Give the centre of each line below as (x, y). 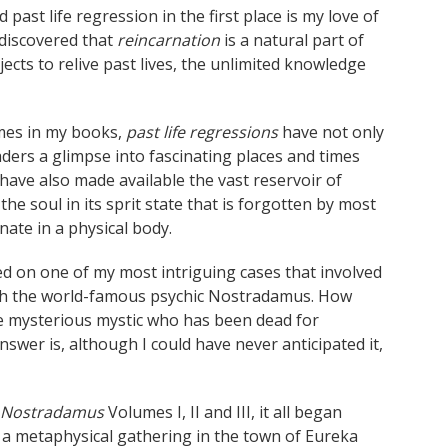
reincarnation (168, 40)
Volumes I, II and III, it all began (223, 412)
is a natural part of (292, 40)
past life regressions (202, 132)
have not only (331, 132)
